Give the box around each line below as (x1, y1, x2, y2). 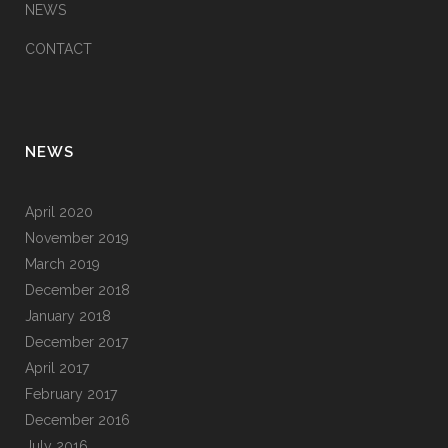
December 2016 (25, 412, 130, 428)
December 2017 (25, 334, 128, 350)
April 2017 (25, 360, 89, 376)
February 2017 (25, 386, 117, 402)
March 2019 (25, 256, 100, 272)
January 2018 (25, 308, 111, 324)
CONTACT (25, 41, 92, 57)
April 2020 (25, 204, 93, 220)
